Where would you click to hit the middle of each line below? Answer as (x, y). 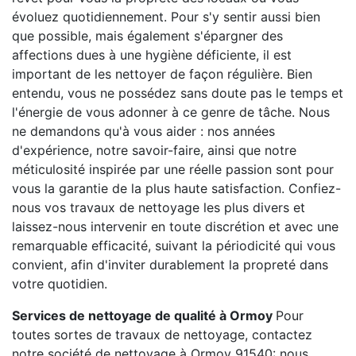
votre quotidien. (60, 283)
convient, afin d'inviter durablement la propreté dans (170, 264)
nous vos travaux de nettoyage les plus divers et (159, 207)
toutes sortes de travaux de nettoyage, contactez (162, 334)
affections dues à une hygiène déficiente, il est (152, 54)
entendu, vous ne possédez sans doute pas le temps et (178, 93)
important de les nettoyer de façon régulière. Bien (162, 74)
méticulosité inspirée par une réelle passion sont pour (173, 169)
